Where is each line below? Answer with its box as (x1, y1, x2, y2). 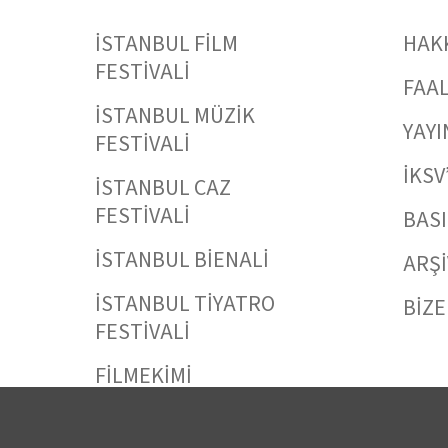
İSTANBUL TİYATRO (95, 287, 275, 320)
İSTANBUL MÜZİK (95, 99, 255, 132)
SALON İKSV (95, 403, 204, 436)
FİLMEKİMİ (95, 359, 192, 392)
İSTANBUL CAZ (95, 171, 231, 204)
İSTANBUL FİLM (95, 27, 238, 60)
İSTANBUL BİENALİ (95, 243, 269, 276)
